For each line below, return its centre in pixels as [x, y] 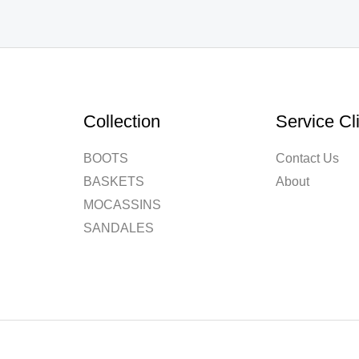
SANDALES [118, 228]
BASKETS [113, 182]
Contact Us [308, 159]
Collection [121, 121]
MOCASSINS [122, 205]
